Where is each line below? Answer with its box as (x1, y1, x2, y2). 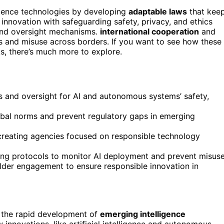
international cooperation (100, 26, 199, 36)
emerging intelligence (100, 208, 185, 219)
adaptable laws (128, 6, 187, 16)
